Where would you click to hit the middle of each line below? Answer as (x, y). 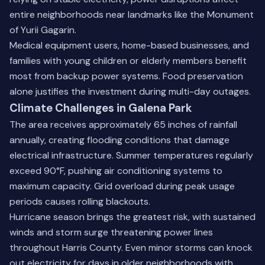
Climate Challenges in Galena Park (101, 108)
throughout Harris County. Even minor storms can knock (131, 248)
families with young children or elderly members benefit (128, 61)
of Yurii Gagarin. (43, 30)
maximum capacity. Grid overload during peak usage (122, 186)
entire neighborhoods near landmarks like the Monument (132, 14)
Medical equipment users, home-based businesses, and (129, 45)
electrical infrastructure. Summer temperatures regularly (131, 155)
